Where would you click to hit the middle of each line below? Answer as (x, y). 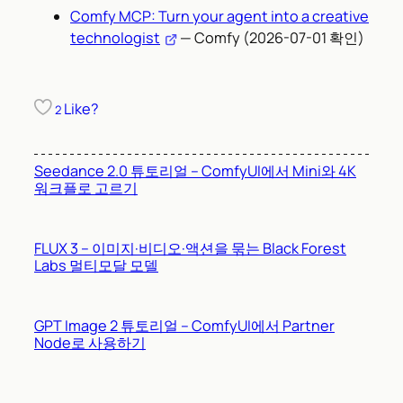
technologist (115, 38)
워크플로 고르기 (86, 188)
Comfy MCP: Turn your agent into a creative (219, 17)
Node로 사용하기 (90, 342)
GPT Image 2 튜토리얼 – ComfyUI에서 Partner (184, 325)
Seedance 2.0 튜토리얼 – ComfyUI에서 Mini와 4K (195, 170)
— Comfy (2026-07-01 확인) (270, 38)
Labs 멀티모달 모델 (96, 265)
